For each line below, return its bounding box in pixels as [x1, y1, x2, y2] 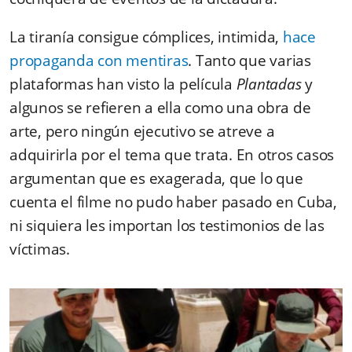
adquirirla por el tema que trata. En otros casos [9, 144, 334, 165]
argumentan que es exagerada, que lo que [9, 167, 303, 189]
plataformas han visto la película [9, 73, 236, 94]
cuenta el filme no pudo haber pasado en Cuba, [9, 191, 337, 212]
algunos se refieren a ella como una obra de [9, 97, 311, 118]
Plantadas [236, 73, 302, 94]
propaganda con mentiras [9, 49, 189, 71]
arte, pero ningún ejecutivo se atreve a [9, 120, 275, 141]
